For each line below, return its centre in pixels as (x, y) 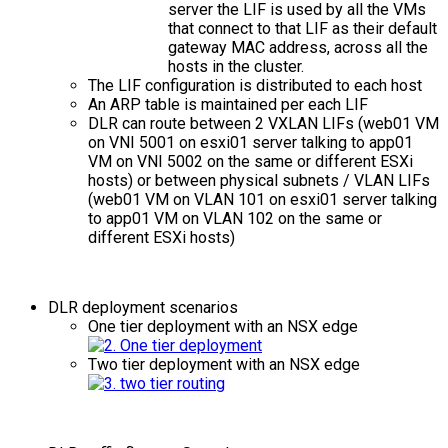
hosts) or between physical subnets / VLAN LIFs (259, 180)
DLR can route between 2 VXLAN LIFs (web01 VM (263, 123)
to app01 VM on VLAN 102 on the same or (235, 218)
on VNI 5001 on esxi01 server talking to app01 (250, 142)
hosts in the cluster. (236, 66)
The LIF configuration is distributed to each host (255, 85)
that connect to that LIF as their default (302, 28)
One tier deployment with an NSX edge (225, 326)
